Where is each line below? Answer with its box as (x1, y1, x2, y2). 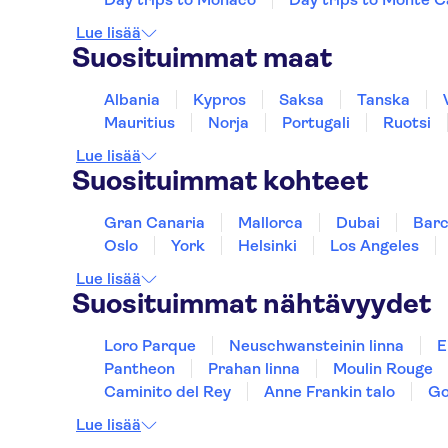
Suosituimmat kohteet (72, 164, 368, 197)
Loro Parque (104, 336, 196, 355)
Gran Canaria (104, 213, 205, 232)
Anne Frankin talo (264, 382, 395, 401)
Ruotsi (383, 113, 431, 132)
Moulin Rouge (333, 359, 433, 378)
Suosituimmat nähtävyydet (72, 287, 431, 320)
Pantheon (104, 359, 175, 378)
